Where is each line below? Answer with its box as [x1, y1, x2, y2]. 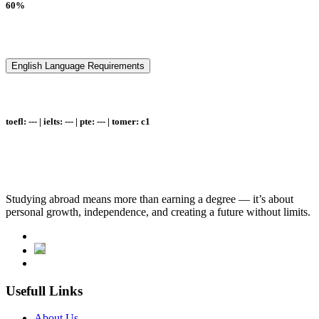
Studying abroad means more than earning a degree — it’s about [6, 192, 293, 205]
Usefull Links [6, 283, 83, 298]
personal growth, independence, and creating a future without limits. [6, 205, 310, 218]
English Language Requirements [11, 60, 145, 71]
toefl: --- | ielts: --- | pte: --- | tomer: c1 [6, 115, 150, 127]
